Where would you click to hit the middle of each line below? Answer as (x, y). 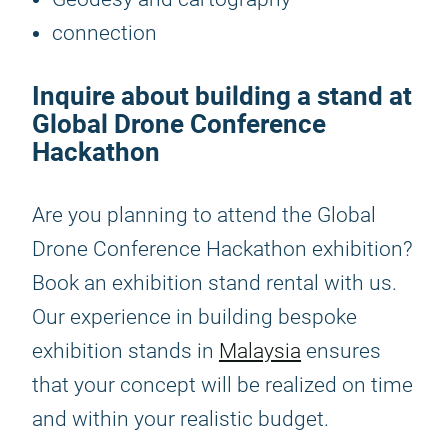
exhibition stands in (125, 351)
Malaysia (260, 351)
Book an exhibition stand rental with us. (214, 283)
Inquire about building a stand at (222, 95)
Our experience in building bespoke (194, 317)
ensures (341, 351)
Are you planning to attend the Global (204, 215)
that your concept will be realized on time (222, 385)
